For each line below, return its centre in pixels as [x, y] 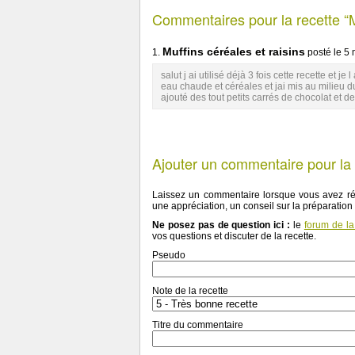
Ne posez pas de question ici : [223, 225]
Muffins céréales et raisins [234, 52]
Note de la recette [190, 291]
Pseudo [169, 255]
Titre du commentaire [198, 325]
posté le [324, 52]
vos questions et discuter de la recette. [234, 236]
